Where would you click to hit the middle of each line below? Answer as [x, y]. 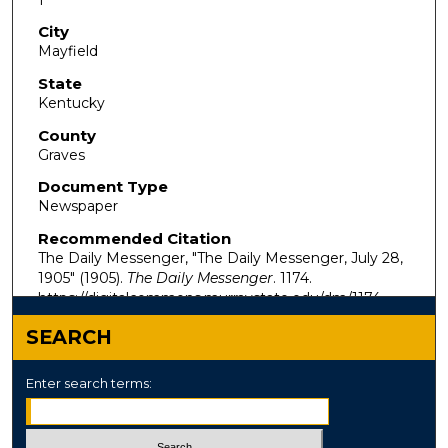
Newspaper [77, 206]
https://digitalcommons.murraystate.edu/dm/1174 [209, 298]
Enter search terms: [89, 382]
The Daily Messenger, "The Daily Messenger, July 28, [220, 258]
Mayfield [67, 51]
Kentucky [71, 103]
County [66, 135]
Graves [61, 154]
